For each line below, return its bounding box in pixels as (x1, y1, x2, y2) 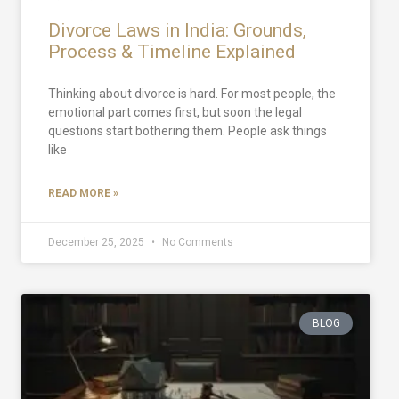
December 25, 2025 (48, 235, 147, 248)
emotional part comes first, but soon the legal (48, 104, 302, 119)
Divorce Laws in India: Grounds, (48, 19, 306, 41)
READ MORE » (48, 186, 118, 199)
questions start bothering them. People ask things (48, 123, 327, 138)
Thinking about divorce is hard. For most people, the (48, 85, 336, 101)
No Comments (159, 235, 233, 248)
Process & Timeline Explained (48, 40, 296, 62)
